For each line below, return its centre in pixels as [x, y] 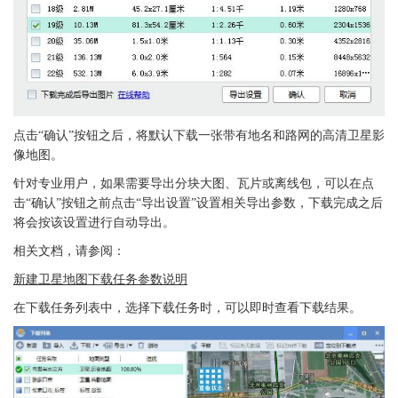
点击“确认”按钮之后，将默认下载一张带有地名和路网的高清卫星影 [199, 135]
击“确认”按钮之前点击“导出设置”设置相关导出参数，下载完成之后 [198, 203]
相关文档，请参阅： [69, 251]
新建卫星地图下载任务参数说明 [100, 279]
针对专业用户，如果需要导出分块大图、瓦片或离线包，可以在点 [194, 183]
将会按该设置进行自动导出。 [94, 222]
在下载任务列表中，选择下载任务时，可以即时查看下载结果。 [187, 307]
